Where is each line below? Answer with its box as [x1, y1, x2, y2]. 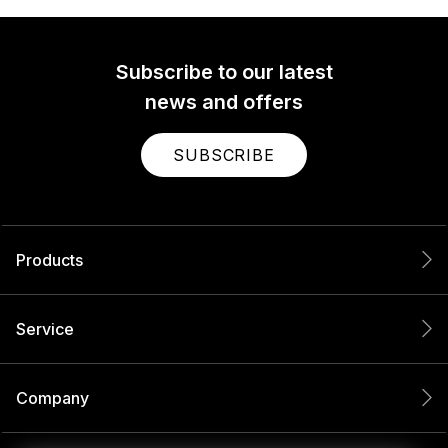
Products [16, 249, 83, 270]
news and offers [145, 90, 303, 114]
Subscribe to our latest [115, 60, 333, 84]
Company [16, 387, 89, 408]
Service [16, 318, 74, 339]
